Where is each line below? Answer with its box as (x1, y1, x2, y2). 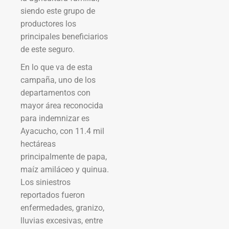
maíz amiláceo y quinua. (20, 164, 109, 174)
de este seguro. (20, 44, 75, 54)
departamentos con (20, 87, 90, 98)
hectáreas (20, 139, 56, 149)
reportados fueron (20, 190, 85, 200)
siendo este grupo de (20, 6, 95, 16)
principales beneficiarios (20, 31, 108, 41)
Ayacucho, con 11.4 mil (20, 126, 104, 136)
